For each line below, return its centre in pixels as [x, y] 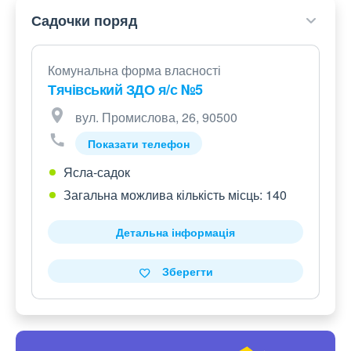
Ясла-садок [97, 172]
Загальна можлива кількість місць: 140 [175, 195]
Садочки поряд [84, 21]
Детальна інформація [175, 232]
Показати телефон [139, 144]
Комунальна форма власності [134, 71]
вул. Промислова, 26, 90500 [156, 118]
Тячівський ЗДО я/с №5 [125, 90]
